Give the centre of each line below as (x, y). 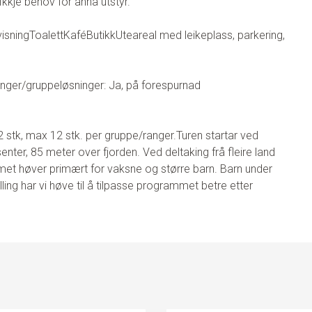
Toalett (46, 35)
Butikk (101, 35)
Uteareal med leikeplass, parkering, (200, 35)
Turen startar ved (217, 135)
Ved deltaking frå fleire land (208, 152)
